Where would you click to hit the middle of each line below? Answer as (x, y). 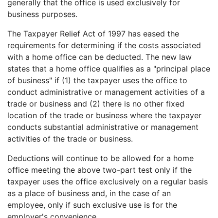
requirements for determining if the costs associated (104, 45)
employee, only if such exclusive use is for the (92, 205)
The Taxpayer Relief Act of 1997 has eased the (93, 34)
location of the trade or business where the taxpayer (104, 115)
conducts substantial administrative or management (103, 127)
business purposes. (42, 14)
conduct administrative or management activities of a (106, 92)
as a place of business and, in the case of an (89, 193)
